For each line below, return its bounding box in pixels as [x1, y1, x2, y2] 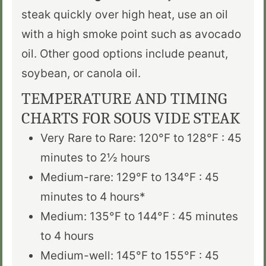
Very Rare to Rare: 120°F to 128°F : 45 [40, 131, 242, 145]
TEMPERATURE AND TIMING [21, 89, 227, 109]
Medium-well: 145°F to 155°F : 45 [40, 249, 219, 263]
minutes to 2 [40, 151, 107, 165]
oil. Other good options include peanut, [21, 47, 228, 61]
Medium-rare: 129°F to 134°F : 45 [40, 170, 219, 185]
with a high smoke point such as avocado [21, 27, 241, 42]
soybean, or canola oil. [21, 66, 141, 81]
